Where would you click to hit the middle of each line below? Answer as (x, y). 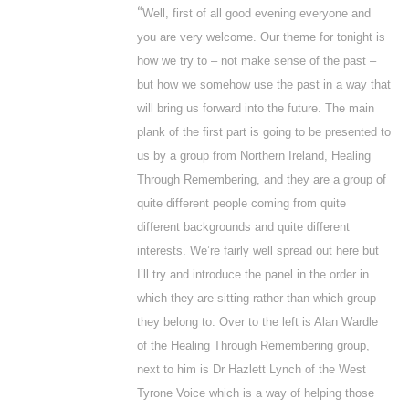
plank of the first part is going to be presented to (264, 132)
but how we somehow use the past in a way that (264, 84)
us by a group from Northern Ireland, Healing (254, 156)
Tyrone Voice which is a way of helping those (256, 393)
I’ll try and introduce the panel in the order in (253, 274)
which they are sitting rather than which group (257, 298)
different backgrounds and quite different (243, 227)
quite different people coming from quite (241, 203)
